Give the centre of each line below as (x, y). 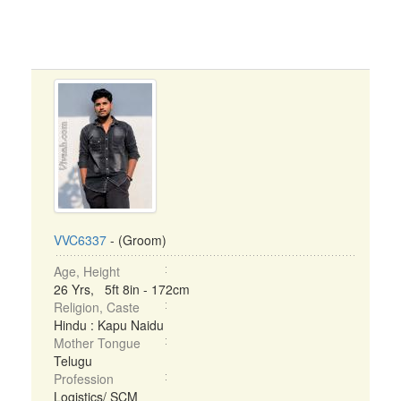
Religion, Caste (97, 307)
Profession (84, 379)
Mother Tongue (97, 343)
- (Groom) (137, 240)
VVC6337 (80, 240)
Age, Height (87, 271)
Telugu (73, 361)
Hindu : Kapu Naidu (109, 325)
